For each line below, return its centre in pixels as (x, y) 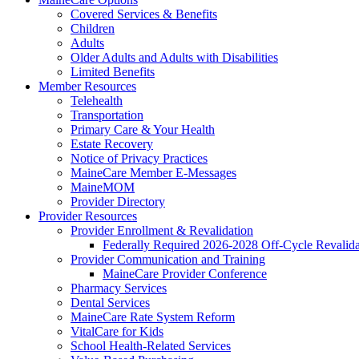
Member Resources (87, 86)
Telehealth (97, 100)
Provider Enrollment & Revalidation (162, 230)
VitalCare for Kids (117, 331)
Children (93, 28)
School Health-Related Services (151, 345)
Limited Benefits (113, 71)
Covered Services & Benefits (144, 14)
